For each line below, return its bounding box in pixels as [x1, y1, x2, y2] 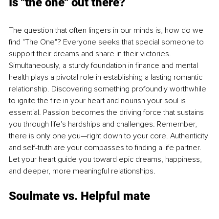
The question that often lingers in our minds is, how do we [9, 25, 205, 35]
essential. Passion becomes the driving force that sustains [9, 107, 206, 117]
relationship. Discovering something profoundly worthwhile [9, 84, 208, 94]
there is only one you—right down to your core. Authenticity [9, 131, 210, 141]
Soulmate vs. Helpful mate [9, 189, 150, 203]
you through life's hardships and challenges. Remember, [9, 119, 199, 129]
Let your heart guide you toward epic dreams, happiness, [9, 154, 204, 164]
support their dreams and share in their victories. [9, 48, 173, 59]
